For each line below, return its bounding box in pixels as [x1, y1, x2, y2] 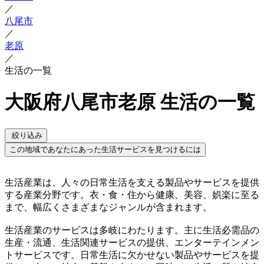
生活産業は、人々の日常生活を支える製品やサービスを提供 [5, 177, 259, 187]
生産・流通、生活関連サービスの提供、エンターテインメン [5, 237, 259, 247]
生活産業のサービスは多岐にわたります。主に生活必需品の [5, 225, 259, 235]
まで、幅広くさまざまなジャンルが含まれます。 [5, 202, 212, 212]
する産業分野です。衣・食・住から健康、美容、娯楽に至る [5, 189, 259, 200]
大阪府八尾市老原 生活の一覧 [5, 91, 255, 113]
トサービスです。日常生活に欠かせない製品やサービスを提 [5, 249, 259, 260]
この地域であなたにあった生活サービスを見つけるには [9, 144, 201, 154]
